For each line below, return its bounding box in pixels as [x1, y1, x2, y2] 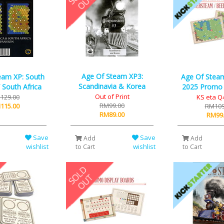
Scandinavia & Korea [78, 81, 145, 91]
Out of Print [94, 92, 129, 101]
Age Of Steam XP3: [81, 71, 143, 81]
